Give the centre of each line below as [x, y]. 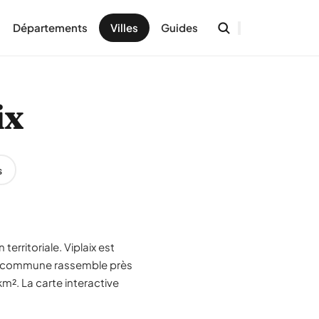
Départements [50, 27]
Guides [179, 27]
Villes [124, 27]
